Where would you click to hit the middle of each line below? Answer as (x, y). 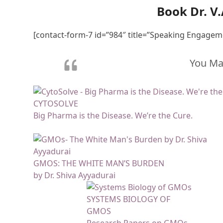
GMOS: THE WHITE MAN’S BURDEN (99, 164)
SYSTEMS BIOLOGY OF (128, 199)
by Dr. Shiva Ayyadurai (75, 175)
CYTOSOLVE (56, 104)
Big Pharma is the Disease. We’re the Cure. (113, 116)
